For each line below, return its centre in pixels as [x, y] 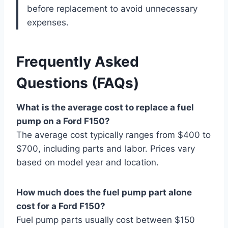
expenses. [48, 22]
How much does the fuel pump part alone [104, 192]
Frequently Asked [78, 61]
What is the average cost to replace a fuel [105, 107]
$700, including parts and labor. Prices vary [106, 148]
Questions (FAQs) [78, 83]
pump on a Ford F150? [63, 121]
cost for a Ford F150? [61, 206]
